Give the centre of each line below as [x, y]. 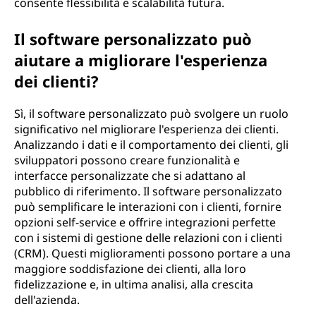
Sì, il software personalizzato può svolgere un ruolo [151, 114]
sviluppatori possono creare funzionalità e [127, 160]
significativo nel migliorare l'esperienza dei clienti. [146, 129]
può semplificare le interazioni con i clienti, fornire [148, 207]
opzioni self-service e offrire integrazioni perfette [145, 222]
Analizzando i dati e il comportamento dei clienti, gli [151, 145]
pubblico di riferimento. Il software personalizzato [148, 191]
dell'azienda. [47, 300]
